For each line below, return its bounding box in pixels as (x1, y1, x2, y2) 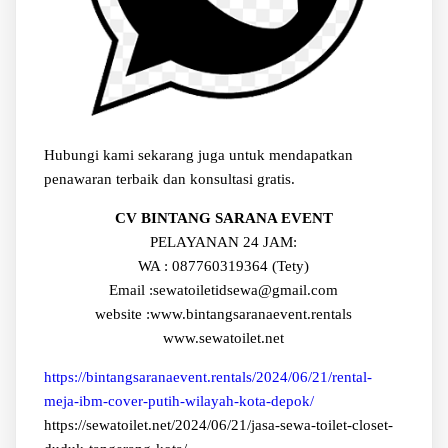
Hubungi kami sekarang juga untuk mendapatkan (43, 146, 353, 163)
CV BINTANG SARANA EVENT (114, 209, 333, 226)
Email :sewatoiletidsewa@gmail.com (109, 281, 339, 298)
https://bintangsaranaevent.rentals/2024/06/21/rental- (43, 368, 372, 385)
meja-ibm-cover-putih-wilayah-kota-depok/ (43, 392, 314, 409)
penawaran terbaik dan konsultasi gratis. (43, 170, 295, 187)
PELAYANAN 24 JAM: (150, 233, 298, 250)
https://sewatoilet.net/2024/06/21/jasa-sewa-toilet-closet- (43, 416, 393, 433)
